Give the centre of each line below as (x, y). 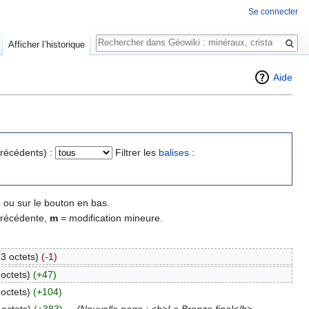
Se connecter (273, 12)
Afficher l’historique (46, 44)
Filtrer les (137, 152)
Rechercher (133, 36)
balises (174, 152)
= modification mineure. (110, 218)
